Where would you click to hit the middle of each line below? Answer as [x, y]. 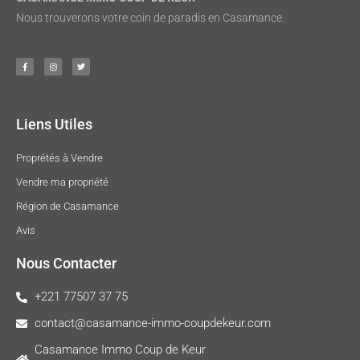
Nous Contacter [66, 264]
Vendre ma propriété [62, 182]
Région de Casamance [67, 207]
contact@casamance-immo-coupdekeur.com [152, 323]
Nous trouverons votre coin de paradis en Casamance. [150, 18]
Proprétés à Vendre [59, 158]
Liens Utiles [54, 125]
